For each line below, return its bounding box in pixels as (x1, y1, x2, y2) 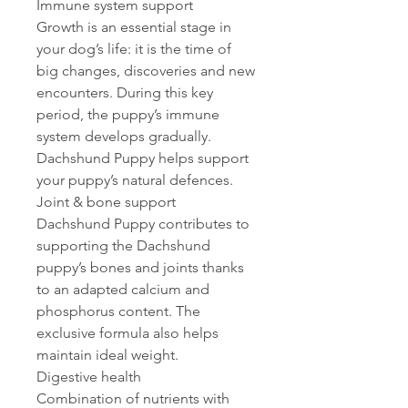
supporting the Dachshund (36, 237, 210, 255)
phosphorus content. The (36, 302, 200, 321)
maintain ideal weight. (36, 346, 178, 364)
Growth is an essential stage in (36, 18, 231, 36)
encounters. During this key (36, 84, 213, 102)
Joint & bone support (36, 193, 176, 211)
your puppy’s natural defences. (36, 171, 233, 189)
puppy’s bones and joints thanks (36, 259, 244, 277)
